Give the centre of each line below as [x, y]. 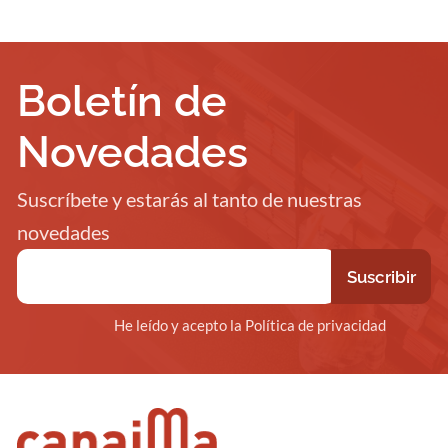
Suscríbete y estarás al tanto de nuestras [189, 199]
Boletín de [122, 101]
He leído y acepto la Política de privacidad [249, 324]
